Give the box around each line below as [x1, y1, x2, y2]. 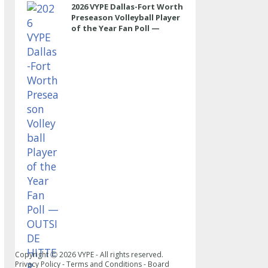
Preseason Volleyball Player [71, 12, 180, 23]
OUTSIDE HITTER [71, 33, 136, 44]
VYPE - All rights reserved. [76, 249, 164, 260]
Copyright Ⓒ [15, 249, 60, 260]
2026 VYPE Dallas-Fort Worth [71, 1, 183, 12]
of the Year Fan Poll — [71, 23, 160, 33]
